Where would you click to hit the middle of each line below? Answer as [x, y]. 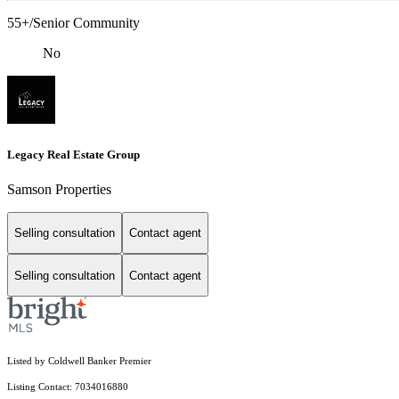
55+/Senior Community [73, 23]
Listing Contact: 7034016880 [69, 387]
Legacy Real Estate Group [73, 154]
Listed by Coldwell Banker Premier [79, 362]
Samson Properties [59, 189]
